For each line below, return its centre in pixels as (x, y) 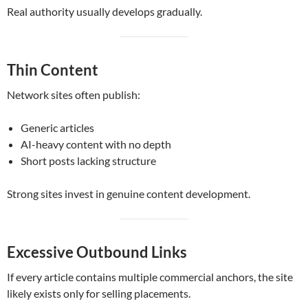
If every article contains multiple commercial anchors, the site (150, 277)
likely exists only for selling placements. (99, 294)
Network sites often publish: (74, 95)
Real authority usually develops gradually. (104, 12)
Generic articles (57, 128)
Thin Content (53, 70)
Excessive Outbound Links (97, 252)
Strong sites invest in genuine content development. (129, 194)
